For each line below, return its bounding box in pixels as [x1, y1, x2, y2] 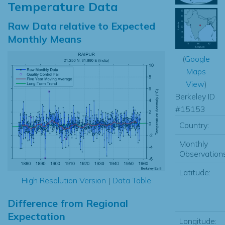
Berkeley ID [175, 91, 215, 101]
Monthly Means [8, 32, 81, 45]
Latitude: [179, 167, 210, 177]
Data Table [112, 175, 151, 186]
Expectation [8, 210, 65, 223]
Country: [179, 120, 209, 130]
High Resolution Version [21, 175, 106, 186]
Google [185, 53, 210, 64]
